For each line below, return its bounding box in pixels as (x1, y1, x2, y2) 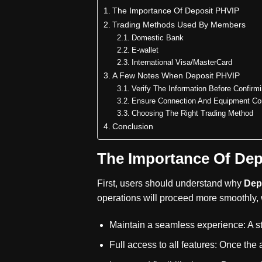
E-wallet (131, 46, 158, 55)
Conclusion (112, 122, 154, 132)
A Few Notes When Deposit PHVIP (112, 71, 240, 81)
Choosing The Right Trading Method (131, 109, 253, 118)
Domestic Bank (131, 33, 184, 43)
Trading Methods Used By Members (112, 20, 246, 30)
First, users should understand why (97, 178, 244, 189)
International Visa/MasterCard (131, 58, 232, 67)
